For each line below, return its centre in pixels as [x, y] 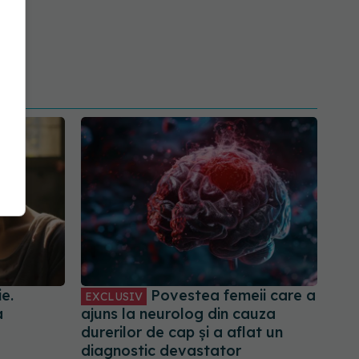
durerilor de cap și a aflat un [182, 333]
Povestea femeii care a [231, 296]
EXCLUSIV [114, 297]
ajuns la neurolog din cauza [178, 314]
